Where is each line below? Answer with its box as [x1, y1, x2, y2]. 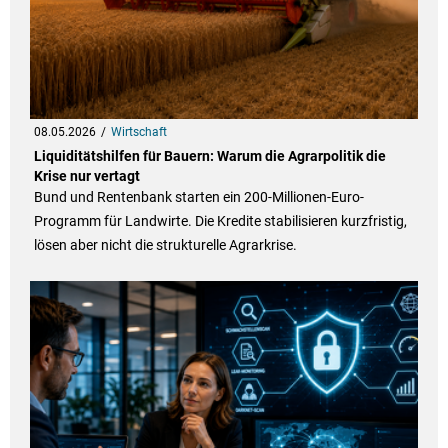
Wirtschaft [110, 125, 167, 140]
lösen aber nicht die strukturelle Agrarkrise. [33, 237, 297, 254]
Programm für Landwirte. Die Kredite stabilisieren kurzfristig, [33, 213, 407, 230]
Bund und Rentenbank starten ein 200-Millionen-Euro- [33, 189, 364, 206]
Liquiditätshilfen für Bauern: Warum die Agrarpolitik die [33, 148, 386, 165]
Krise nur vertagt [33, 168, 140, 185]
